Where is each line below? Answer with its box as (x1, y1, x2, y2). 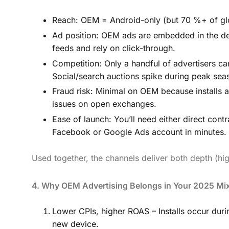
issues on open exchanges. (52, 99, 156, 109)
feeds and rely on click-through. (52, 42, 175, 53)
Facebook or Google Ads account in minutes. (52, 127, 226, 138)
